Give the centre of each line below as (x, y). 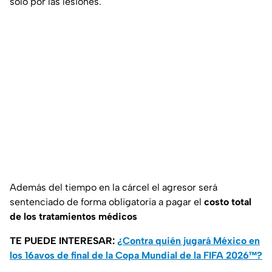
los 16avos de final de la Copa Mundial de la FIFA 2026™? (136, 256)
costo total (228, 202)
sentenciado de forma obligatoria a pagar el (107, 202)
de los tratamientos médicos (73, 217)
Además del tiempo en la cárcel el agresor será (114, 188)
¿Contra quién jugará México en (189, 241)
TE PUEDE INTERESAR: (63, 241)
